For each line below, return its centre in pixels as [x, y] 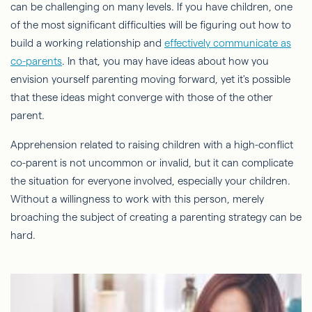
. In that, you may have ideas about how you [165, 61]
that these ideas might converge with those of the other [142, 97]
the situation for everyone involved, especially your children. [150, 180]
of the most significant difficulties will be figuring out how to [151, 24]
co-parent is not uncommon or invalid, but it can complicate [152, 162]
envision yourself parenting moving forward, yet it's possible [150, 79]
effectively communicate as [228, 42]
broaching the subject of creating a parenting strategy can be [156, 217]
